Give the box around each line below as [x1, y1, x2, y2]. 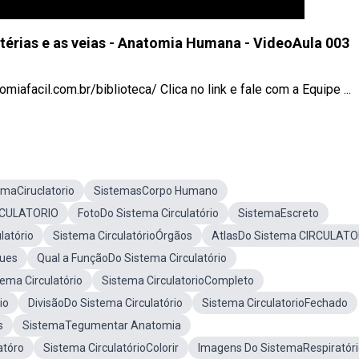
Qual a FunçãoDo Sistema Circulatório [37, 252, 227, 264]
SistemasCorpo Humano [94, 184, 218, 197]
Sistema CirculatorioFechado [202, 296, 348, 309]
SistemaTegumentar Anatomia [22, 319, 181, 332]
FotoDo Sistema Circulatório [78, 207, 219, 220]
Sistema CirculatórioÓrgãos [53, 229, 192, 242]
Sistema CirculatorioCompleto [102, 274, 254, 287]
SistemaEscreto [238, 207, 319, 220]
